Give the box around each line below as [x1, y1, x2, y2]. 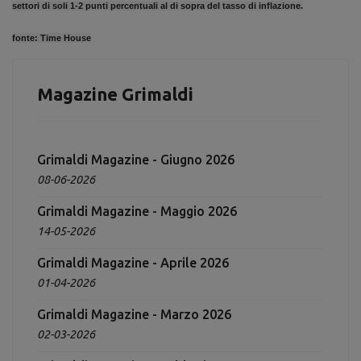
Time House [40, 33, 91, 43]
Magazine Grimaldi [37, 84, 193, 104]
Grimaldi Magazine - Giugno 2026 [37, 152, 234, 167]
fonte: [12, 33, 40, 43]
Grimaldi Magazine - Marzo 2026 [37, 307, 231, 322]
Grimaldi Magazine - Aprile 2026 [37, 255, 229, 270]
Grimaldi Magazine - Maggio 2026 [37, 204, 237, 218]
